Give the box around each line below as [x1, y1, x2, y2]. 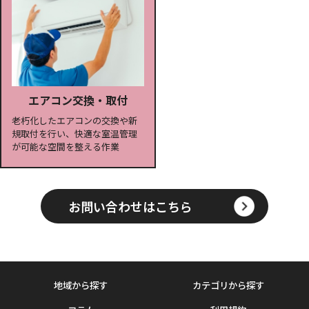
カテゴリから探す [192, 277, 264, 292]
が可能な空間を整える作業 [11, 140, 119, 153]
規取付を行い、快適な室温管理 [11, 127, 137, 140]
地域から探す [54, 277, 108, 292]
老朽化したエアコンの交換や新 [11, 114, 137, 127]
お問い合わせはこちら [68, 197, 192, 215]
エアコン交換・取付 [28, 92, 128, 108]
